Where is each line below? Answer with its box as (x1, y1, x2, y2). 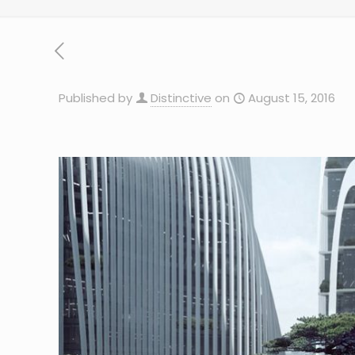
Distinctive (151, 90, 212, 106)
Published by (59, 90, 132, 106)
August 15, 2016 (248, 90, 335, 106)
